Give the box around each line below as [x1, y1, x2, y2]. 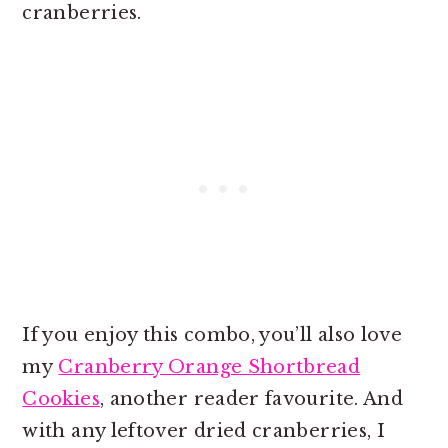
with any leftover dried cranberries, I [22, 420, 386, 443]
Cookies [22, 388, 100, 411]
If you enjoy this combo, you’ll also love [22, 324, 403, 347]
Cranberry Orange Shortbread [58, 356, 361, 379]
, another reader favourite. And [99, 388, 404, 411]
